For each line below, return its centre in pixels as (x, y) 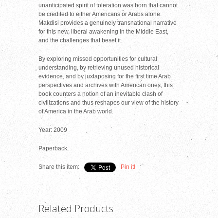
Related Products (76, 209)
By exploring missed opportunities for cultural (98, 59)
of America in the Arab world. (76, 112)
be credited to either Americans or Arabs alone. (100, 14)
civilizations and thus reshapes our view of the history (109, 103)
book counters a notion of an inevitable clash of (100, 94)
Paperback (53, 149)
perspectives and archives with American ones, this (106, 85)
